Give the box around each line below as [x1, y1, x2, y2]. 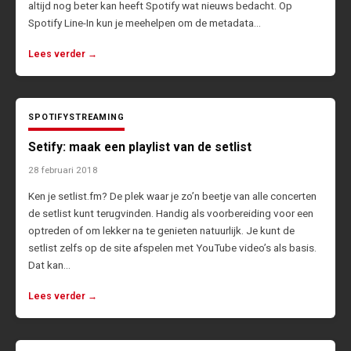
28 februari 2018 [28, 165, 98, 176]
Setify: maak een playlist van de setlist [28, 139, 251, 155]
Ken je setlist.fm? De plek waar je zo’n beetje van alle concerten [28, 190, 317, 203]
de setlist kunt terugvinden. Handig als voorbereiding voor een [28, 207, 313, 220]
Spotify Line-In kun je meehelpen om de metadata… [28, 16, 261, 30]
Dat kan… [28, 259, 71, 272]
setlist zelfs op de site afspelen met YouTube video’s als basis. [28, 241, 317, 255]
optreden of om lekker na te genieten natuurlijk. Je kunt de [28, 224, 295, 237]
